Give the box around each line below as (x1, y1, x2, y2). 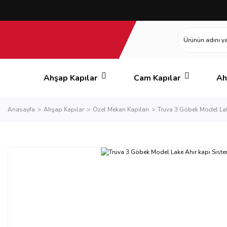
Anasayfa (8, 105, 35, 113)
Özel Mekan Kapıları (93, 105, 149, 113)
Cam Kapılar (133, 72, 180, 84)
